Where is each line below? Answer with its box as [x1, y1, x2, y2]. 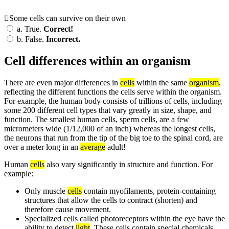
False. [23, 35, 46, 44]
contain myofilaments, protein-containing [82, 186, 216, 195]
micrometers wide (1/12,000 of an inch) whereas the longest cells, [4, 124, 215, 133]
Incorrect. [46, 35, 80, 44]
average [80, 142, 105, 151]
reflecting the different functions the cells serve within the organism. [4, 87, 222, 96]
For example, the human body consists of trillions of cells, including [4, 96, 222, 105]
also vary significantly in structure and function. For [44, 159, 213, 169]
